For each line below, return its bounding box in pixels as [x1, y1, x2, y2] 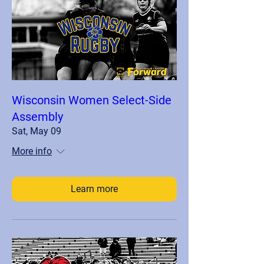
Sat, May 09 [12, 125, 61, 137]
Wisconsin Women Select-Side [12, 93, 171, 107]
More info [12, 145, 52, 157]
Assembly [12, 109, 63, 124]
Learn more [71, 183, 118, 194]
